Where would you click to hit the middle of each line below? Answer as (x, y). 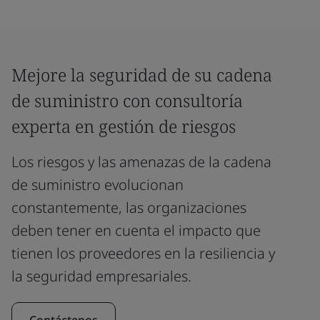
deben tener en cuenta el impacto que (136, 230)
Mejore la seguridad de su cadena (142, 75)
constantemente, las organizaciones (129, 207)
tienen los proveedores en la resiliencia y (143, 253)
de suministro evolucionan (97, 185)
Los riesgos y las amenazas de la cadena (141, 162)
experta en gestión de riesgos (124, 126)
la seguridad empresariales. (101, 276)
